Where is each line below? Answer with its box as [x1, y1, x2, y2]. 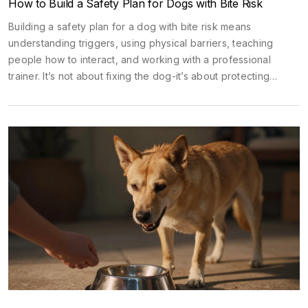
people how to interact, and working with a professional [8, 53, 271, 65]
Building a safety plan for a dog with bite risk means [8, 20, 252, 32]
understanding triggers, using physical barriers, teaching [8, 36, 274, 49]
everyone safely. [8, 86, 87, 98]
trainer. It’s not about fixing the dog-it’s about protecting [8, 69, 269, 82]
